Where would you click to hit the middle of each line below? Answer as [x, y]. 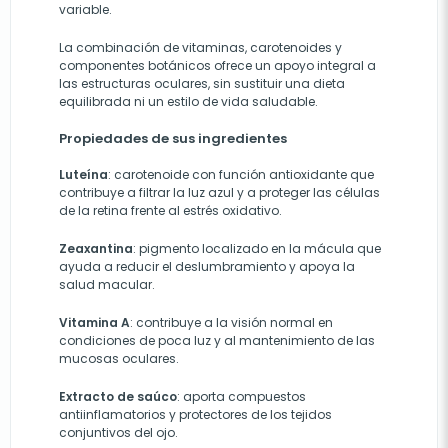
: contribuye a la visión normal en [231, 322]
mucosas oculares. [119, 358]
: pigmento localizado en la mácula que [257, 248]
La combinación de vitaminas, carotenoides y [200, 47]
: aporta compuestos [241, 396]
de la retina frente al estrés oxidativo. [170, 210]
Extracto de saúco [118, 396]
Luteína [83, 174]
